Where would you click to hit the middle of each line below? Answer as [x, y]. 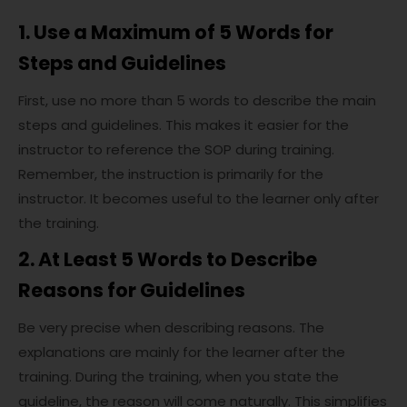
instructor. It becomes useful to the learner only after [199, 199]
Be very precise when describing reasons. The [171, 328]
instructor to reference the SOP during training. [176, 149]
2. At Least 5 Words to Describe [168, 259]
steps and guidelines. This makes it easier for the [184, 125]
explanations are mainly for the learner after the [182, 352]
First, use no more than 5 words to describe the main [197, 100]
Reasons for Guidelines [132, 290]
